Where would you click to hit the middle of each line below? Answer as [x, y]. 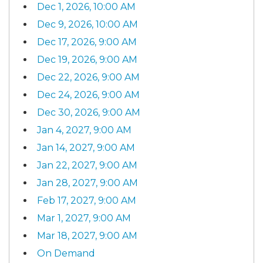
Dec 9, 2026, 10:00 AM [87, 24]
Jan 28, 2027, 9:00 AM [87, 183]
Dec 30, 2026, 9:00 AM [89, 112]
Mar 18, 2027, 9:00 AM [87, 236]
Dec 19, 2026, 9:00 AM [87, 60]
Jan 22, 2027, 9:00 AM [87, 165]
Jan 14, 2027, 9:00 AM [86, 148]
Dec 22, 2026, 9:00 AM [88, 77]
